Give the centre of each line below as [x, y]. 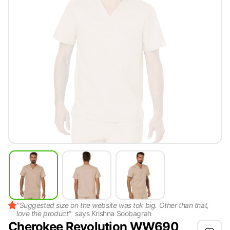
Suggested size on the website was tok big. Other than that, [114, 205]
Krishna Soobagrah [121, 213]
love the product [43, 213]
